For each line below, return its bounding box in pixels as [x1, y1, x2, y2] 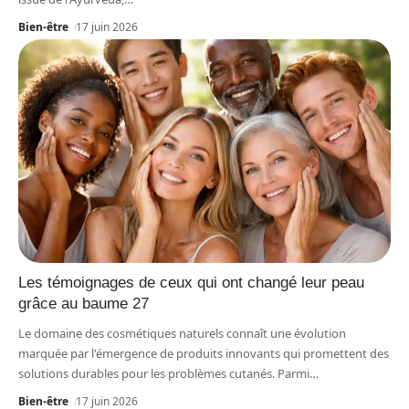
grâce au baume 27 [18, 294, 149, 312]
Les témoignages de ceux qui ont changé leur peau [18, 273, 364, 291]
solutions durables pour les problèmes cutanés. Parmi [18, 364, 309, 382]
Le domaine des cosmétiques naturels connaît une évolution [18, 324, 346, 341]
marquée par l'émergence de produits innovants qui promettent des [18, 344, 389, 362]
